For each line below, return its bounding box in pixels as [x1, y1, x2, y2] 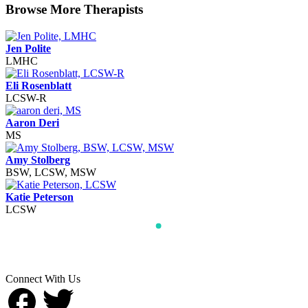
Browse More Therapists [5, 2, 143, 17]
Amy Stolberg [5, 153, 70, 166]
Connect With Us [5, 272, 80, 285]
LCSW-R [5, 91, 47, 104]
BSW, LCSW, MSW [5, 166, 96, 178]
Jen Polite [5, 42, 51, 54]
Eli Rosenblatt [5, 79, 71, 91]
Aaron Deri [5, 116, 59, 129]
